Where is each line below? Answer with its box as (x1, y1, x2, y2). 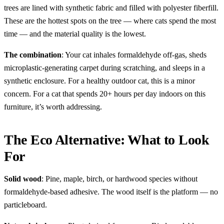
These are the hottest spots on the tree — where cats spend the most (4, 16, 216, 25)
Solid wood (4, 174, 41, 183)
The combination (4, 50, 61, 59)
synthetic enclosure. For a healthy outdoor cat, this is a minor (4, 76, 195, 85)
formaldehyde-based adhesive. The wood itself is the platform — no (4, 187, 218, 196)
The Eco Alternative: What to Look (4, 131, 209, 147)
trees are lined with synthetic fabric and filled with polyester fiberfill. (4, 3, 218, 12)
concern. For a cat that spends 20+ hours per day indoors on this (4, 89, 205, 98)
